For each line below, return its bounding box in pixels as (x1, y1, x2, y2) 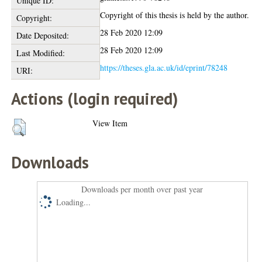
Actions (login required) (11, 88, 178, 109)
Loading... (56, 196, 91, 208)
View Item (92, 118, 128, 129)
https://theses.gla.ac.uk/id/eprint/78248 (100, 62, 228, 73)
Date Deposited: (16, 30, 69, 41)
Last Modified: (16, 47, 65, 58)
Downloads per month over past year (81, 184, 204, 195)
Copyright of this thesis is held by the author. (100, 9, 250, 20)
